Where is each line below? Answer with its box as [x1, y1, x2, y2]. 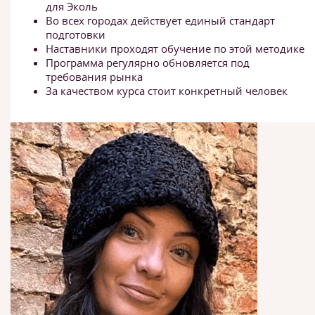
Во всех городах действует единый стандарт [46, 13, 275, 27]
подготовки [46, 27, 105, 41]
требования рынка [46, 70, 143, 84]
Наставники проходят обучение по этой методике [46, 41, 304, 56]
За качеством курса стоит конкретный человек [46, 84, 288, 98]
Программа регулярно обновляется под [46, 56, 250, 70]
